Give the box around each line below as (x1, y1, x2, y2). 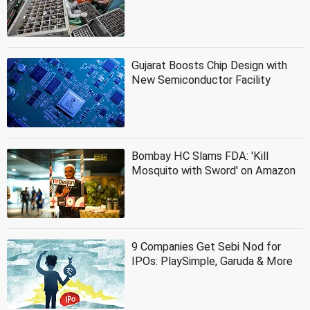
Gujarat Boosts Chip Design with (131, 58, 287, 72)
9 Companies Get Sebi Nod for (131, 239, 281, 253)
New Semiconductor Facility (131, 73, 271, 86)
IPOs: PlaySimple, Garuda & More (131, 254, 293, 268)
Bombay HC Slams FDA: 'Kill (131, 149, 268, 163)
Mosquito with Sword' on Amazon (131, 163, 295, 177)
